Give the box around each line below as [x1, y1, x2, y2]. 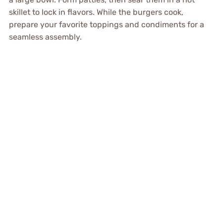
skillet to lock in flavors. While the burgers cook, [8, 7, 183, 17]
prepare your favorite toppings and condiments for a [8, 19, 204, 29]
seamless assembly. [8, 32, 82, 42]
